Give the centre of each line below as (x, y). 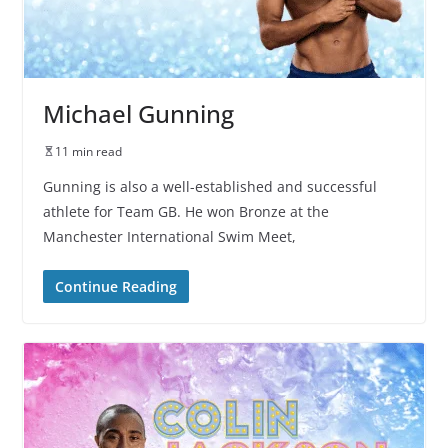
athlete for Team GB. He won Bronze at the (185, 211)
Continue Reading (115, 286)
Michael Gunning (138, 113)
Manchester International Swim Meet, (169, 236)
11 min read (88, 151)
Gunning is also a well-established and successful (209, 186)
